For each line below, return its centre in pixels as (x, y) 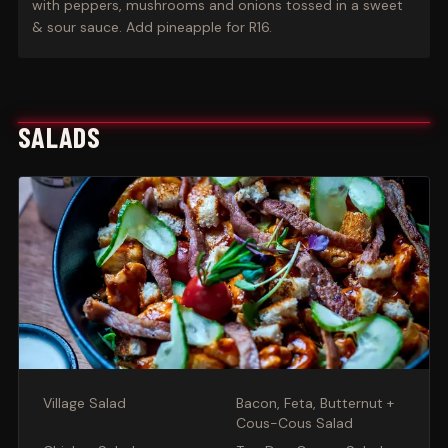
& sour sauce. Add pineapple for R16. (151, 27)
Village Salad (84, 403)
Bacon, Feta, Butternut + (315, 403)
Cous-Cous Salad (294, 423)
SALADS (59, 137)
